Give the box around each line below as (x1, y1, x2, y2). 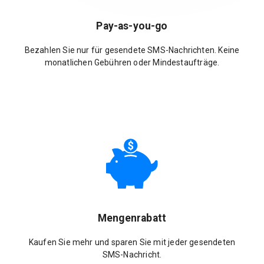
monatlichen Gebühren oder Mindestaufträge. (44, 57, 220, 67)
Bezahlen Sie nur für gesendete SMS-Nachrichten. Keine (24, 45, 240, 55)
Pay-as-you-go (96, 20, 168, 32)
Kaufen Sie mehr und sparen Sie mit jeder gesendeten (28, 237, 236, 247)
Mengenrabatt (97, 212, 167, 225)
